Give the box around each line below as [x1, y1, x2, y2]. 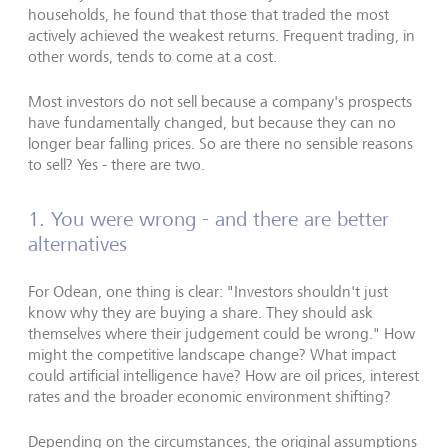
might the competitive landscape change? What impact [28, 344, 396, 364]
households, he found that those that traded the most [28, 4, 389, 24]
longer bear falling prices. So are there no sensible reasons [28, 133, 413, 153]
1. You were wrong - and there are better [28, 206, 389, 231]
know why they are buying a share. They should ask [28, 302, 373, 322]
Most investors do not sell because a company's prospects [28, 91, 412, 111]
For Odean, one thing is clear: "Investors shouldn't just [28, 281, 388, 301]
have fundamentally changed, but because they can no [28, 112, 396, 132]
